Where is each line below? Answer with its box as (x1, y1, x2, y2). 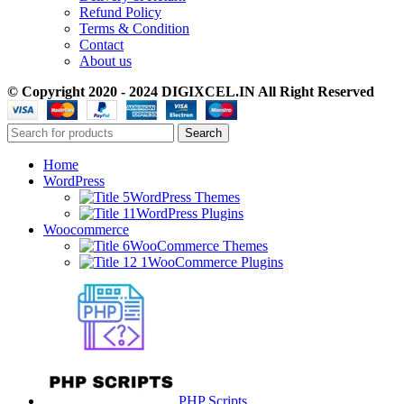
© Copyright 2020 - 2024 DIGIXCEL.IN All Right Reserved (7, 84, 374, 100)
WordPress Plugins (136, 206, 243, 222)
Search (185, 126, 222, 141)
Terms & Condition (79, 21, 189, 37)
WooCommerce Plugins (148, 254, 283, 271)
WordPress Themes (130, 189, 240, 206)
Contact (79, 37, 124, 53)
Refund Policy (79, 5, 161, 21)
